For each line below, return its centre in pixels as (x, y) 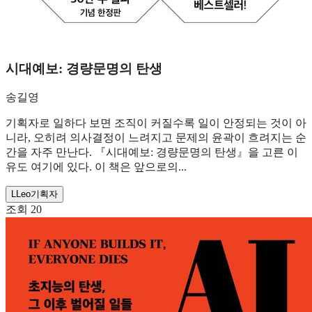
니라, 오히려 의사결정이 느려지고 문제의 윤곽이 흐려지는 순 (156, 138)
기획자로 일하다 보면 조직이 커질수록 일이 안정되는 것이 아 (156, 123)
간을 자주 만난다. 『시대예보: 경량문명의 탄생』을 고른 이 (152, 153)
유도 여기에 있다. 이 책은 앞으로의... (96, 167)
